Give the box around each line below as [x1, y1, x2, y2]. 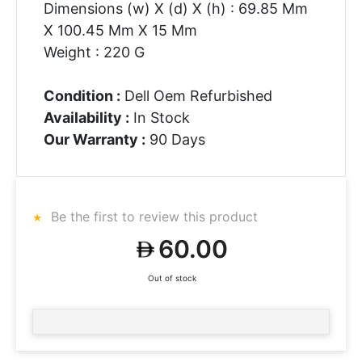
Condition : [43, 86, 120, 104]
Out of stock [147, 273, 196, 283]
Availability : [43, 108, 129, 126]
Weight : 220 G [43, 43, 145, 61]
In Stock [128, 108, 190, 126]
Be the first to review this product [47, 208, 258, 225]
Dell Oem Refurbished [120, 86, 272, 104]
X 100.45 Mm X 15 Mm [43, 21, 197, 39]
